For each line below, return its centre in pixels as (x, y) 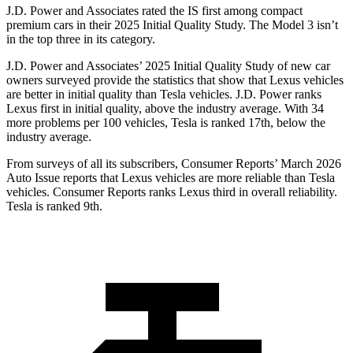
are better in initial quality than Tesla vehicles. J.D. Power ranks (164, 95)
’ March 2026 (308, 164)
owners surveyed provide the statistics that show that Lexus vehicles (175, 80)
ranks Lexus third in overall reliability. (242, 192)
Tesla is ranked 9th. (54, 206)
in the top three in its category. (81, 39)
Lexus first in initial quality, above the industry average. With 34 (165, 109)
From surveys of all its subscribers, (94, 164)
